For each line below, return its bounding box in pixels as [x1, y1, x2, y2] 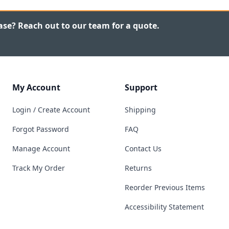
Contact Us [125, 144, 162, 153]
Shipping [125, 105, 156, 114]
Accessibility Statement [125, 202, 204, 212]
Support [125, 82, 157, 93]
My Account [12, 82, 60, 93]
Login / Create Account [12, 105, 90, 114]
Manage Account [12, 144, 70, 153]
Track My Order [12, 163, 65, 173]
